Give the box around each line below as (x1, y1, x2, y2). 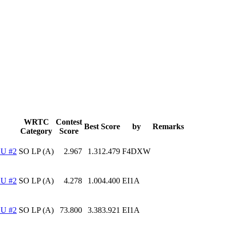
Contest (56, 117, 82, 126)
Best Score (84, 122, 120, 131)
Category (20, 126, 52, 135)
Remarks (153, 122, 184, 131)
